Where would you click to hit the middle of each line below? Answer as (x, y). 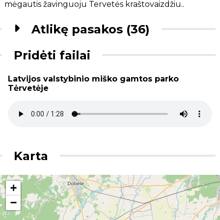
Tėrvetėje (28, 88)
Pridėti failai (52, 55)
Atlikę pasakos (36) (91, 29)
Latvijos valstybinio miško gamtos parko (93, 79)
